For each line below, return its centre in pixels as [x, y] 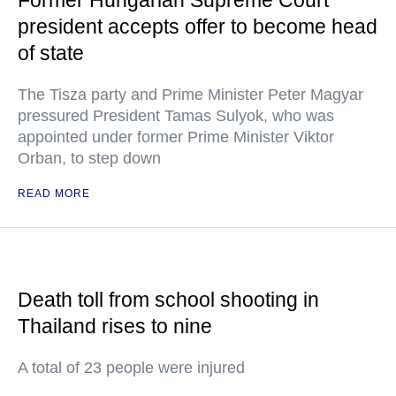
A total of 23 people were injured [131, 368]
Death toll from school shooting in [168, 300]
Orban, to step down [89, 158]
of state [51, 53]
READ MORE [54, 194]
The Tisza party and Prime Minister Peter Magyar [190, 95]
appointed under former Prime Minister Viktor [176, 137]
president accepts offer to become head [198, 27]
